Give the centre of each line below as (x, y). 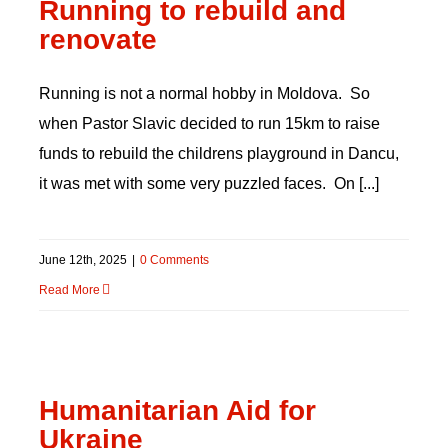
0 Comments (174, 260)
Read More (69, 290)
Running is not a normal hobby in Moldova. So (204, 93)
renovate (97, 39)
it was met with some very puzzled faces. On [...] (208, 183)
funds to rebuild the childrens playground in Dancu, (218, 153)
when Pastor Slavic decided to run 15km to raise (209, 123)
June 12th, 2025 (82, 260)
